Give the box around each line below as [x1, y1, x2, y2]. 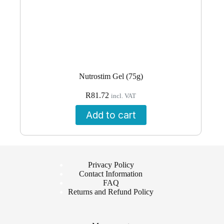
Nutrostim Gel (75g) [78, 71, 143, 80]
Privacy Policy [87, 160, 134, 169]
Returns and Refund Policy [68, 187, 154, 196]
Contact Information [79, 169, 143, 178]
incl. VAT [111, 92, 136, 99]
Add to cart [85, 108, 136, 121]
